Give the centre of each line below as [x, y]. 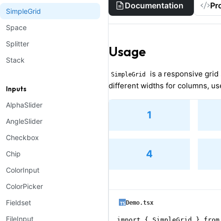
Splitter [18, 44]
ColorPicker [24, 186]
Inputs [16, 89]
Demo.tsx [140, 203]
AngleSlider [24, 121]
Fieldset [18, 203]
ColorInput [23, 170]
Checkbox [22, 137]
